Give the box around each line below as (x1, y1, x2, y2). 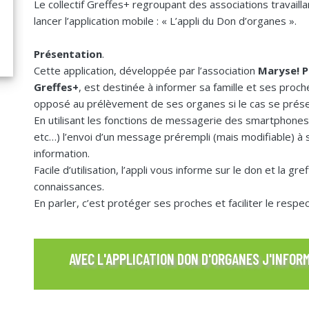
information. (34, 146, 90, 160)
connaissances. (34, 179, 104, 193)
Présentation (34, 47, 102, 61)
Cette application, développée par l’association (34, 63, 258, 77)
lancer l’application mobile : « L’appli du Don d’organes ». (34, 14, 297, 28)
